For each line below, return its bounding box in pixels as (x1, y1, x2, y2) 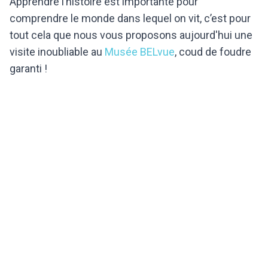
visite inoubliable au (10, 45, 105, 58)
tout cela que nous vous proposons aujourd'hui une (10, 28, 252, 41)
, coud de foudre (175, 45, 251, 58)
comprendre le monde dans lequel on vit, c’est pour (10, 11, 251, 25)
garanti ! (10, 62, 47, 75)
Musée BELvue (105, 45, 175, 58)
